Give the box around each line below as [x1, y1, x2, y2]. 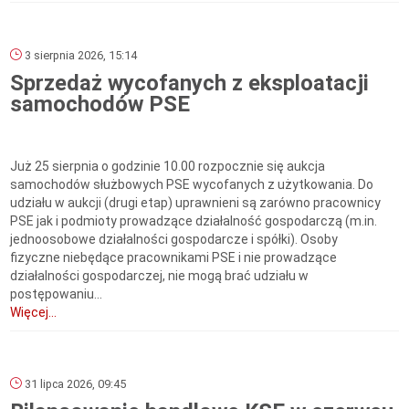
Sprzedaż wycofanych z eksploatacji [10, 70, 370, 97]
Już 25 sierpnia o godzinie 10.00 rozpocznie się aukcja [10, 159, 326, 174]
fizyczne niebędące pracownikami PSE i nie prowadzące [10, 250, 338, 266]
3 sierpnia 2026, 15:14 [22, 48, 138, 63]
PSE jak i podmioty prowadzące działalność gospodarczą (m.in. [10, 214, 378, 229]
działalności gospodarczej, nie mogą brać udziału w [10, 268, 309, 284]
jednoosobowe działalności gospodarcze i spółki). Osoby [10, 232, 339, 247]
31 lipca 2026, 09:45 [22, 377, 127, 392]
